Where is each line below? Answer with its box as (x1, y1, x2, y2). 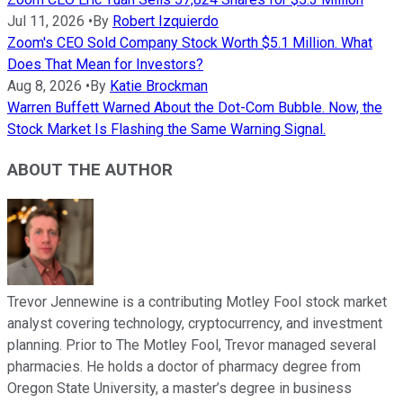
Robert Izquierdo (112, 13, 219, 31)
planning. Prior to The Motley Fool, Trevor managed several (7, 336, 376, 354)
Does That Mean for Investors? (7, 56, 203, 74)
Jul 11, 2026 (7, 13, 85, 31)
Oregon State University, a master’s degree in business (7, 380, 352, 398)
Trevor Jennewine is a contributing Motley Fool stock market (7, 293, 387, 311)
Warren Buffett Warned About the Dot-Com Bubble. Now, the (7, 99, 382, 117)
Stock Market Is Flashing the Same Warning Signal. (7, 121, 326, 139)
